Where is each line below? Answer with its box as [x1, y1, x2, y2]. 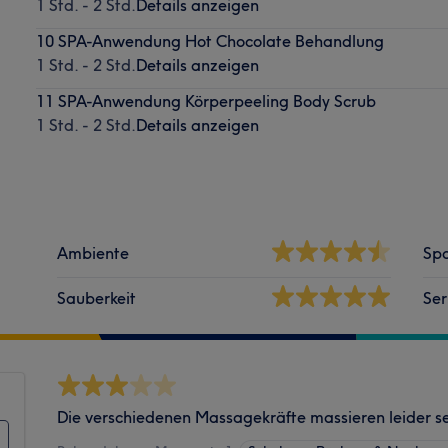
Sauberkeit [57, 287, 137, 308]
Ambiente [57, 242, 130, 263]
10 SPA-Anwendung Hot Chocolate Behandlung [35, 30, 384, 51]
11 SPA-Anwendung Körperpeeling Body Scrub [35, 90, 376, 111]
